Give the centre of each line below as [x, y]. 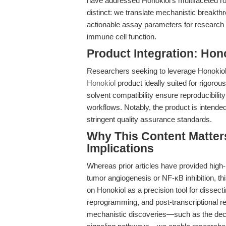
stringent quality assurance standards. [149, 119]
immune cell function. [122, 37]
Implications [120, 149]
